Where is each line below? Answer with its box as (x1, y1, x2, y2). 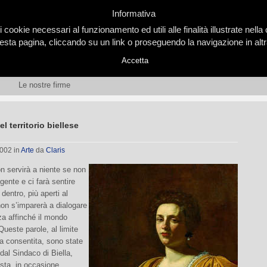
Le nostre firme (18, 80, 70, 89)
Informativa (111, 8, 156, 19)
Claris (46, 146, 65, 154)
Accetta (122, 56, 148, 66)
